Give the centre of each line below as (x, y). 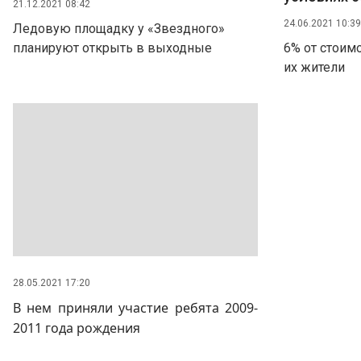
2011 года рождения (77, 328)
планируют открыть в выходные (112, 48)
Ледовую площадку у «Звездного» (119, 29)
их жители (314, 67)
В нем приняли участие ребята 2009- (135, 308)
